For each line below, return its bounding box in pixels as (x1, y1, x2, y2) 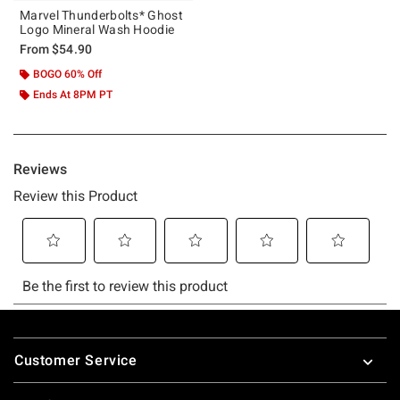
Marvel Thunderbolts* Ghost (20, 7, 183, 22)
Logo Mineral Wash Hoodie (20, 21, 175, 37)
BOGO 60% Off (33, 67, 102, 80)
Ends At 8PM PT (33, 87, 112, 101)
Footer (12, 330, 58, 348)
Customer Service (14, 351, 137, 369)
